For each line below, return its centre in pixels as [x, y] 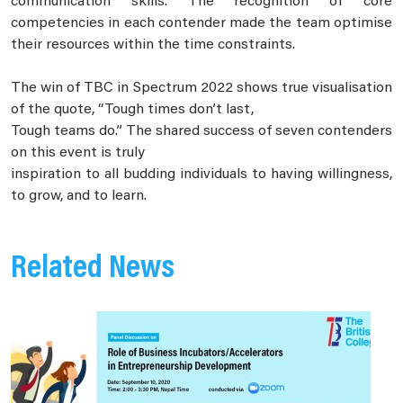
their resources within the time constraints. [153, 45]
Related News [93, 270]
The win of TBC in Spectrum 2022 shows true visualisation [201, 89]
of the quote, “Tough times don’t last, [132, 110]
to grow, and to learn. [79, 197]
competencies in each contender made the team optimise [201, 24]
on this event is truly [78, 153]
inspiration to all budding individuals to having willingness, [201, 175]
